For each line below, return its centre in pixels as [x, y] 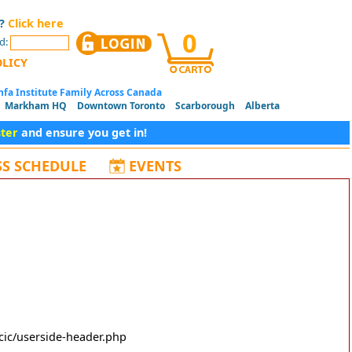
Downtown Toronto [121, 106]
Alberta [262, 106]
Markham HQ [36, 106]
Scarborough [205, 106]
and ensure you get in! [82, 133]
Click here [36, 24]
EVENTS [155, 166]
